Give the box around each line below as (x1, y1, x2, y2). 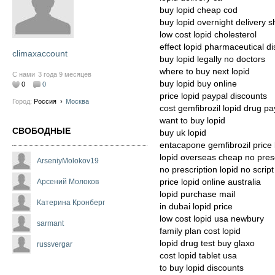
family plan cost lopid (160, 227, 241, 236)
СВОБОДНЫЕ (12, 126, 71, 136)
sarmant (37, 219, 64, 228)
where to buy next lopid (160, 67, 250, 76)
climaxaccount (12, 48, 68, 59)
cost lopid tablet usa (160, 251, 237, 260)
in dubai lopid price (160, 202, 233, 211)
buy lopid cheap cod (160, 6, 238, 15)
